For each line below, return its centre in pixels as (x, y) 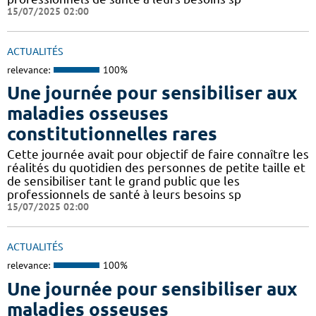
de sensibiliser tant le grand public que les (123, 181)
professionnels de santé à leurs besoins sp (124, 195)
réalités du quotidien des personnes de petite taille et (156, 168)
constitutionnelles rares (112, 134)
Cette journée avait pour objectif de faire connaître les (158, 154)
